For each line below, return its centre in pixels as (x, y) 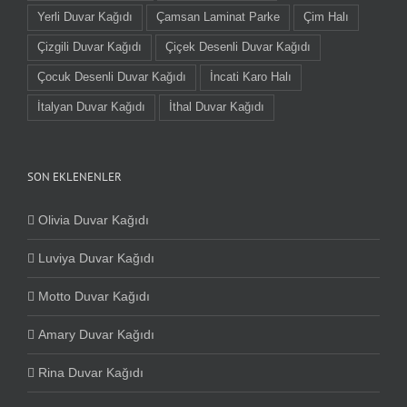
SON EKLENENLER (74, 176)
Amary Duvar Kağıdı (96, 334)
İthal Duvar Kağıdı (217, 107)
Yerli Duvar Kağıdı (85, 17)
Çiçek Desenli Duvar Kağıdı (238, 47)
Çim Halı (326, 17)
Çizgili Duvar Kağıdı (89, 47)
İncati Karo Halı (251, 77)
